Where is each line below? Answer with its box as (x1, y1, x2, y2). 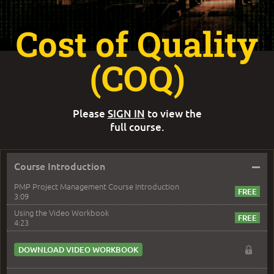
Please (72, 106, 108, 121)
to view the (144, 106, 202, 121)
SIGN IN (107, 106, 145, 121)
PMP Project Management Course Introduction (14, 180, 179, 193)
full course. (109, 120, 165, 135)
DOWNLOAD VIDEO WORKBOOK (18, 244, 138, 256)
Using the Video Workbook (14, 207, 109, 219)
